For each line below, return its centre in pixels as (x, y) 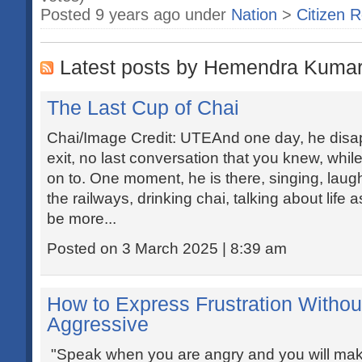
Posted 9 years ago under (136, 15)
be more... (82, 219)
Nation (254, 15)
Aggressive (98, 324)
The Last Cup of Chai (143, 107)
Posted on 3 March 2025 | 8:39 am (167, 248)
